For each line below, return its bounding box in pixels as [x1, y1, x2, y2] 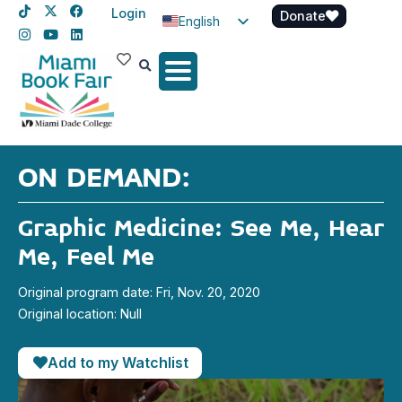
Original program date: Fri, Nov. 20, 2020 [18, 284, 260, 301]
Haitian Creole [232, 72, 243, 88]
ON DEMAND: [18, 160, 190, 197]
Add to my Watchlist [48, 354, 188, 372]
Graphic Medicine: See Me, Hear [18, 213, 384, 245]
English [179, 13, 220, 29]
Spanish [179, 42, 225, 58]
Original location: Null [18, 306, 142, 322]
